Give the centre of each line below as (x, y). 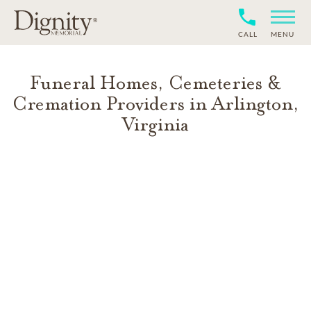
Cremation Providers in (112, 104)
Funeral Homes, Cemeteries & (155, 83)
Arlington (252, 104)
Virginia (155, 125)
